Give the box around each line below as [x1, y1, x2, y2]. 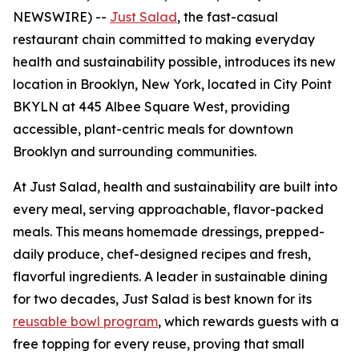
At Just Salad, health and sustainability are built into [13, 179, 337, 195]
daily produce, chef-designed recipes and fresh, [13, 246, 311, 262]
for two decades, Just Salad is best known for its [13, 291, 312, 307]
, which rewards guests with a [158, 313, 339, 329]
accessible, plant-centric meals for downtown [13, 121, 293, 137]
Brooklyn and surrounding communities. [13, 143, 256, 159]
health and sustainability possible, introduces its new [13, 54, 336, 70]
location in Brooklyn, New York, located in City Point [13, 76, 332, 92]
